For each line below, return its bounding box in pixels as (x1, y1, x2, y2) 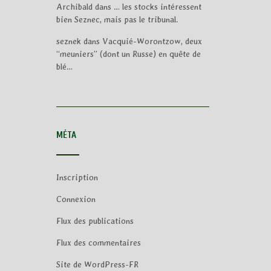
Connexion (56, 194, 96, 204)
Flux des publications (56, 216, 134, 226)
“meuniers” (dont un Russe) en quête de (56, 49, 201, 59)
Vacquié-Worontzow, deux (102, 36, 202, 46)
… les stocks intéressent (113, 2, 201, 11)
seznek (56, 36, 81, 46)
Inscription (56, 172, 98, 182)
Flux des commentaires (56, 238, 141, 247)
